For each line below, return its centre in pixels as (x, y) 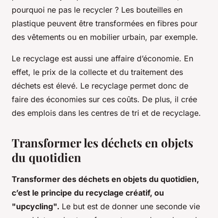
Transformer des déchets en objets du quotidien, (105, 179)
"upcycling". (36, 207)
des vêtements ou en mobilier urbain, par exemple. (105, 37)
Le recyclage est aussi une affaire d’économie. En (102, 59)
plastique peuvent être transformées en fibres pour (105, 24)
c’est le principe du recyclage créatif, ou (88, 193)
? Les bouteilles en (147, 10)
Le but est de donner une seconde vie (130, 207)
